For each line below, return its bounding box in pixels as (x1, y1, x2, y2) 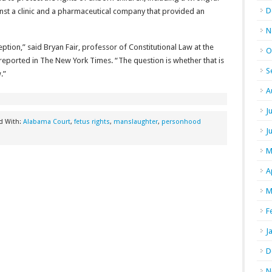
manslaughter (114, 118, 158, 126)
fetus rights (74, 118, 110, 126)
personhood (161, 118, 201, 126)
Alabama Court (23, 118, 70, 126)
